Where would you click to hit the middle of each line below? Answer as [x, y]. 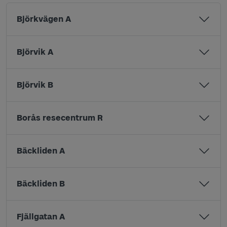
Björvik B [35, 85]
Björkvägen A [44, 19]
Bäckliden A [41, 151]
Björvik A [35, 52]
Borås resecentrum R [60, 118]
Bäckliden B [41, 184]
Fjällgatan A [41, 217]
